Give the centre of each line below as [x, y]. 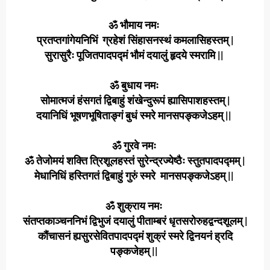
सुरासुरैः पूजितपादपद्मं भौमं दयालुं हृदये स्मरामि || [135, 55]
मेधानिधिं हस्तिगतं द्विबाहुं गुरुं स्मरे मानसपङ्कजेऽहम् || [135, 176]
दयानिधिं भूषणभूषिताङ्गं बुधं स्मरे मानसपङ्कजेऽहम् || [135, 115]
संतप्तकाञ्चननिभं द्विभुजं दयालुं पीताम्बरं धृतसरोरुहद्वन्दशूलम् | [135, 221]
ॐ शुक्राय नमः [135, 206]
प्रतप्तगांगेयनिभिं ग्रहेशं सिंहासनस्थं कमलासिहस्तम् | [135, 40]
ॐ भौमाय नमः [135, 25]
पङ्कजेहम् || [135, 251]
